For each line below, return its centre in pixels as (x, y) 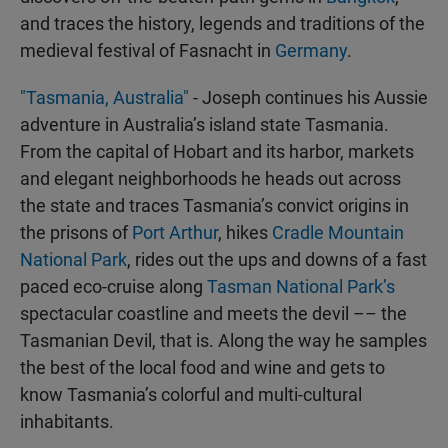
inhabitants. (67, 422)
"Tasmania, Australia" (104, 98)
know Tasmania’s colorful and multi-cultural (191, 395)
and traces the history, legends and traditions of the (222, 24)
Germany (311, 51)
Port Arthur (175, 233)
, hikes (245, 233)
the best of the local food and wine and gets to (202, 368)
